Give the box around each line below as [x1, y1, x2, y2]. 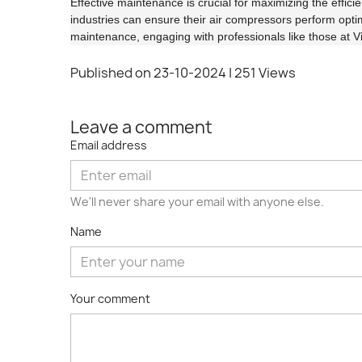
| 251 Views [229, 64, 296, 82]
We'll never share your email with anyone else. [70, 194, 324, 209]
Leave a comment [70, 116, 213, 139]
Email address [70, 137, 147, 153]
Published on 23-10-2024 [70, 64, 226, 82]
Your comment [70, 291, 150, 306]
